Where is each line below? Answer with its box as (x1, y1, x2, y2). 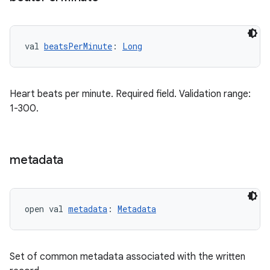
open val (25, 203, 68, 215)
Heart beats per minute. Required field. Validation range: (10, 88, 251, 100)
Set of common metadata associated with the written (10, 251, 245, 263)
